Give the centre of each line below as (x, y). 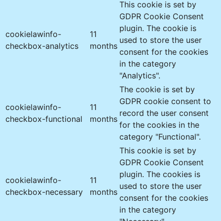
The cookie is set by (157, 89)
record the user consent (164, 113)
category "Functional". (160, 136)
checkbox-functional (44, 119)
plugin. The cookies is (160, 174)
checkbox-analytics (42, 46)
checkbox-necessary (44, 192)
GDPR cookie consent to (165, 101)
